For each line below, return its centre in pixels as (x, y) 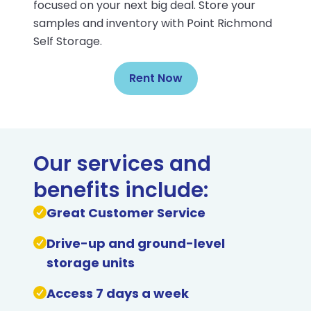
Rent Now (155, 78)
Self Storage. (68, 41)
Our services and (122, 163)
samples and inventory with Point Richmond (153, 23)
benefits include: (121, 190)
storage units (90, 263)
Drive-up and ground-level (135, 243)
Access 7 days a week (117, 293)
